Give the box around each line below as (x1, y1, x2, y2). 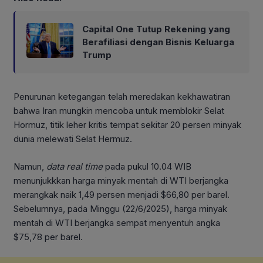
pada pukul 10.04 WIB (103, 160, 191, 172)
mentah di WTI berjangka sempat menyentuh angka (14, 217, 220, 228)
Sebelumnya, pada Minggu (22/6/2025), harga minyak (14, 203, 227, 214)
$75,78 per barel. (14, 231, 83, 242)
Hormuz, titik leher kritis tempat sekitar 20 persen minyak (14, 119, 241, 131)
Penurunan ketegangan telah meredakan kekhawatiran (14, 91, 230, 103)
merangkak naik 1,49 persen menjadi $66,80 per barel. (14, 188, 230, 200)
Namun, (14, 160, 46, 172)
